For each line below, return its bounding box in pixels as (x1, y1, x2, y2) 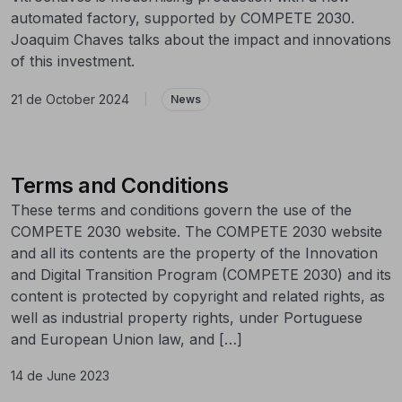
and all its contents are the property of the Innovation (11, 243, 378, 262)
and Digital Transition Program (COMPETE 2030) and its (11, 265, 391, 284)
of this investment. (11, 51, 135, 70)
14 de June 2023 (11, 367, 109, 383)
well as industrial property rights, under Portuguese (11, 308, 363, 327)
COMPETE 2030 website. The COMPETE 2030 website (11, 222, 382, 240)
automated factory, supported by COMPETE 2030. (11, 8, 354, 27)
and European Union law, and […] (11, 329, 242, 348)
